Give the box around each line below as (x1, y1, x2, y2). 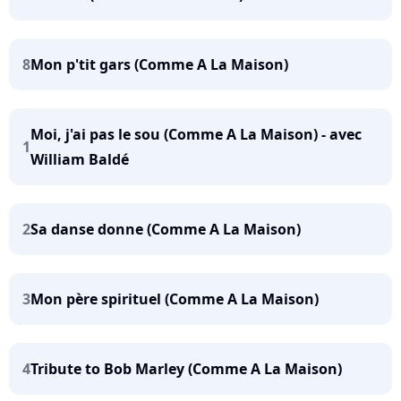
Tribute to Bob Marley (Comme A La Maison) (30, 359, 342, 379)
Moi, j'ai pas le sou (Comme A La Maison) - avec (30, 124, 362, 144)
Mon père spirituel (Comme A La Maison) (30, 289, 319, 309)
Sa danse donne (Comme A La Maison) (30, 219, 301, 239)
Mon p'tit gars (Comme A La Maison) (30, 55, 288, 74)
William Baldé (30, 149, 129, 169)
